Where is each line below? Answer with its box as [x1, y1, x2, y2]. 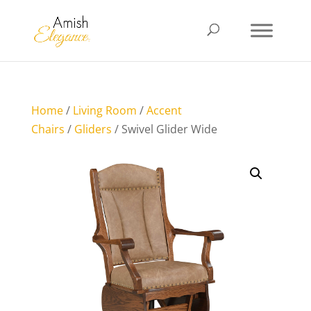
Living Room [72, 103, 137, 118]
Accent [146, 103, 182, 118]
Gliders [74, 121, 112, 137]
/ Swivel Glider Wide [111, 121, 217, 137]
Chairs [31, 121, 65, 137]
